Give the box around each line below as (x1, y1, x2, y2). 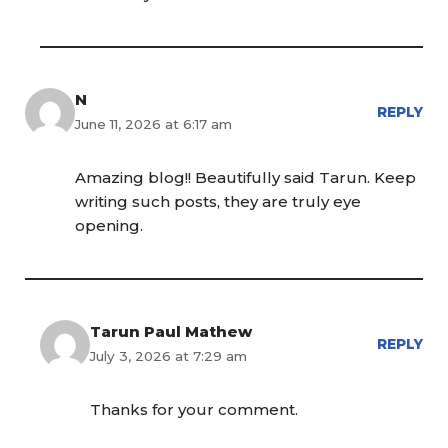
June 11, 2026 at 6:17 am (75, 116, 232, 133)
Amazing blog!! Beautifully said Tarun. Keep (75, 168, 416, 188)
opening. (75, 216, 143, 236)
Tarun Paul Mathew (90, 322, 252, 342)
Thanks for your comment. (90, 400, 298, 420)
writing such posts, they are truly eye (75, 192, 361, 212)
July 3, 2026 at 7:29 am (90, 348, 247, 365)
